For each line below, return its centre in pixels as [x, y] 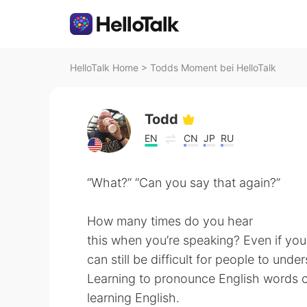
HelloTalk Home [104, 67]
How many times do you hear [170, 221]
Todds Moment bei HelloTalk [213, 67]
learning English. [133, 298]
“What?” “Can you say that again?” [184, 183]
